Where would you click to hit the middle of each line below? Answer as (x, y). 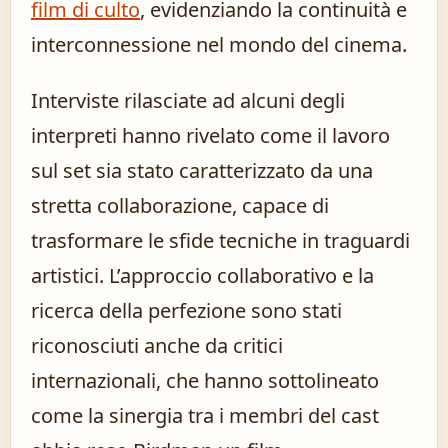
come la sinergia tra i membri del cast (205, 416)
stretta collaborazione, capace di (180, 206)
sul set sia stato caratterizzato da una (202, 171)
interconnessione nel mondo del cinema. (219, 45)
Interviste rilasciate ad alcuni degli (188, 101)
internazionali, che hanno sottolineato (205, 381)
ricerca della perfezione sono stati (186, 311)
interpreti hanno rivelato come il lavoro (210, 136)
